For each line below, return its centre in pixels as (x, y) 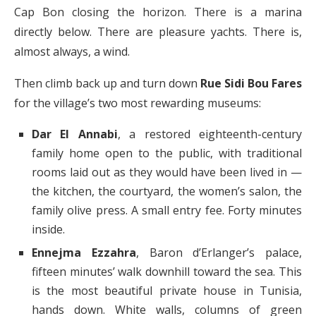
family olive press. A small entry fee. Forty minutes (167, 211)
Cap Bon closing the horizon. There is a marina (158, 12)
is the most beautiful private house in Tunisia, (167, 291)
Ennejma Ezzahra (84, 253)
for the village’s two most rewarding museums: (138, 103)
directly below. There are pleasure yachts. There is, (158, 32)
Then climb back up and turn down (107, 84)
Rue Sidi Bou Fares (251, 84)
